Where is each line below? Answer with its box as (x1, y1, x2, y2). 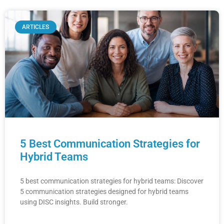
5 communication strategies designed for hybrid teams (20, 187, 188, 196)
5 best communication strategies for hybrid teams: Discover (20, 177, 203, 185)
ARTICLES (22, 23, 49, 31)
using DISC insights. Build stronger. (20, 198, 128, 206)
